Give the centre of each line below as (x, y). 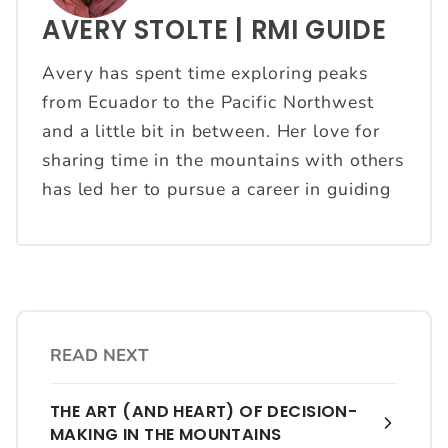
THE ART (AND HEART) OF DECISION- (204, 411)
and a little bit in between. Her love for (211, 130)
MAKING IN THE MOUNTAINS (166, 434)
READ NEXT (99, 355)
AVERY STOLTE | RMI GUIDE (214, 30)
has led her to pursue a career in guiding (217, 188)
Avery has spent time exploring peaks (205, 72)
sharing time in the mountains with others (223, 159)
